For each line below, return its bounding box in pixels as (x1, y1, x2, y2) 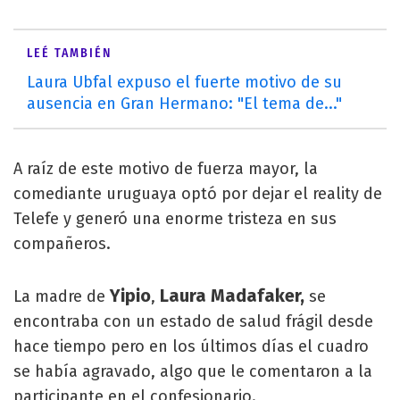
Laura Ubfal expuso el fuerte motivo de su (27, 72, 342, 92)
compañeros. (13, 234, 111, 254)
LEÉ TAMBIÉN (27, 46, 112, 61)
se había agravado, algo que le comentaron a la (13, 362, 372, 381)
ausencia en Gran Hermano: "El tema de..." (27, 94, 342, 113)
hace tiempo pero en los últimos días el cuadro (13, 337, 369, 356)
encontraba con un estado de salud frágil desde (13, 312, 373, 331)
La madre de (13, 287, 110, 306)
